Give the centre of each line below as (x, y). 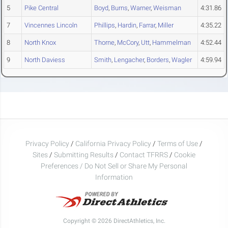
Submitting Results (84, 154)
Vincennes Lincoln (51, 25)
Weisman (167, 8)
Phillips (105, 25)
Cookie (185, 154)
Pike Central (41, 8)
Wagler (182, 60)
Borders (158, 60)
